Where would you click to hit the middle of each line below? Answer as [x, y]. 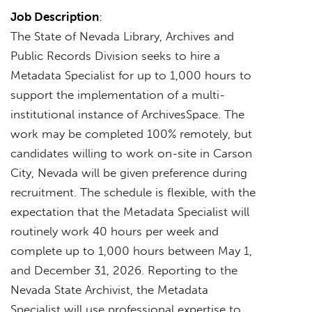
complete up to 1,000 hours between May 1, [131, 250]
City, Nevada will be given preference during [129, 172]
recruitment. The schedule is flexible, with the [133, 192]
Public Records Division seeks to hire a [115, 55]
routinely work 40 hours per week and [115, 231]
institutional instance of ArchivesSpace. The [127, 114]
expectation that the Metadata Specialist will [130, 211]
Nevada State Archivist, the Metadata [109, 289]
